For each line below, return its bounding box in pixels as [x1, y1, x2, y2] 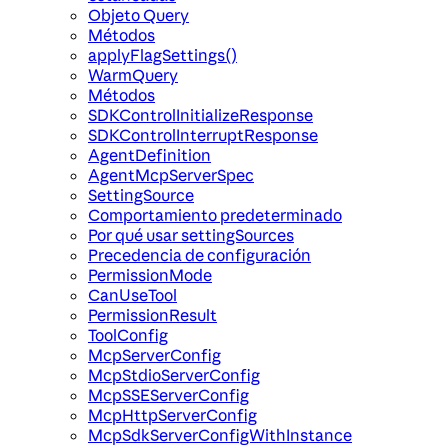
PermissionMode [88, 265, 212, 286]
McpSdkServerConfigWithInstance [88, 425, 352, 446]
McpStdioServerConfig [88, 365, 260, 386]
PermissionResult [88, 305, 217, 326]
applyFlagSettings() [88, 45, 237, 66]
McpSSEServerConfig [88, 385, 249, 406]
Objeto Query [88, 5, 189, 26]
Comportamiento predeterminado [88, 205, 342, 226]
